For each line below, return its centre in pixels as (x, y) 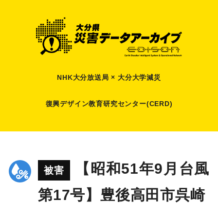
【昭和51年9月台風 (142, 169)
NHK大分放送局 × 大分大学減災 (109, 77)
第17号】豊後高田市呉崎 (121, 195)
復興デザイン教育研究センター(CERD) (109, 103)
